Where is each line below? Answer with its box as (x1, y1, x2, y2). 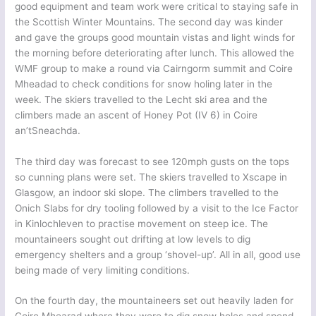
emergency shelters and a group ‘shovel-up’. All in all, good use (15, 248, 301, 260)
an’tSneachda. (15, 124, 81, 136)
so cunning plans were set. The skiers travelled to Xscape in (15, 171, 288, 183)
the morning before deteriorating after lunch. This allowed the (15, 47, 295, 59)
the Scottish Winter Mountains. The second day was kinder (15, 16, 284, 28)
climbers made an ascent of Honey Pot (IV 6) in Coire (15, 109, 258, 121)
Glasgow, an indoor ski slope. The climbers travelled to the (15, 186, 279, 198)
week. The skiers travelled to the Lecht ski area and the (15, 93, 268, 105)
